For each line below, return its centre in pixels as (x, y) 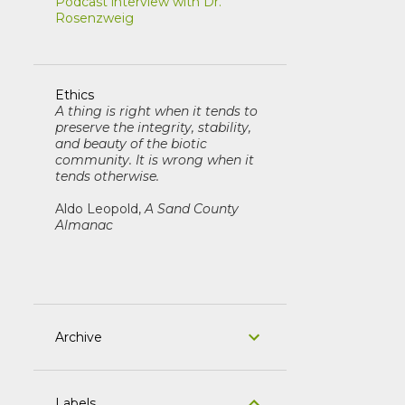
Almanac (84, 225)
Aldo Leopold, (99, 208)
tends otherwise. (107, 176)
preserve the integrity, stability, (153, 127)
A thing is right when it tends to (156, 111)
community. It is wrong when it (154, 160)
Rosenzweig (94, 18)
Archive (78, 337)
